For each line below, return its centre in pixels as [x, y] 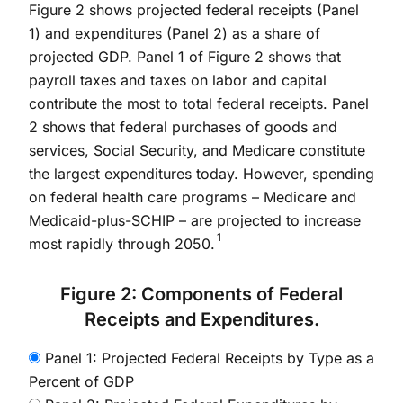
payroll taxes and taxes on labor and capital [178, 80]
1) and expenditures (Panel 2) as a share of [175, 33]
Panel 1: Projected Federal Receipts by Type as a [207, 358]
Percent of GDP [81, 381]
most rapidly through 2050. [122, 243]
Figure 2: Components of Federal [201, 294]
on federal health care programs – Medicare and [193, 197]
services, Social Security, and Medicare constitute [197, 150]
